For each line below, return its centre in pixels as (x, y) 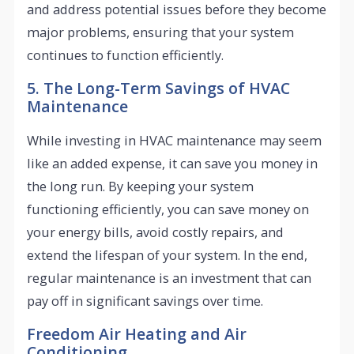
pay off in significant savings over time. (145, 300)
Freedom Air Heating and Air (137, 334)
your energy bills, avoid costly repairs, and (156, 232)
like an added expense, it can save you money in (173, 163)
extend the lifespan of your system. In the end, (168, 254)
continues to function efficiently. (126, 55)
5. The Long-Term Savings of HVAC (159, 88)
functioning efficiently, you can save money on (168, 209)
